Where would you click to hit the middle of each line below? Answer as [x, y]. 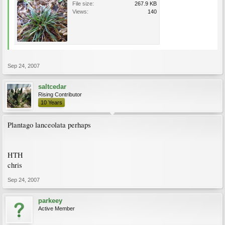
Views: [80, 12]
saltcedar [52, 87]
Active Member [57, 208]
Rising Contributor [60, 94]
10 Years [51, 102]
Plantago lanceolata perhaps [49, 125]
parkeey [50, 201]
